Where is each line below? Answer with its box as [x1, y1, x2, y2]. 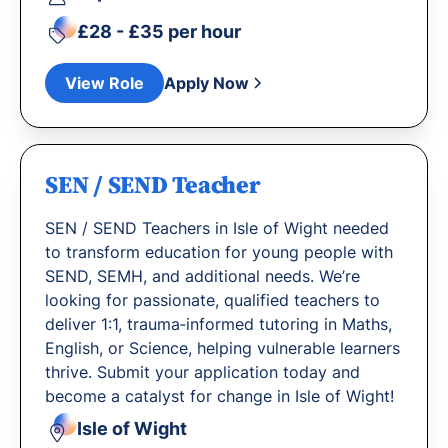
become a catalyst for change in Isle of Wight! [45, 386, 394, 406]
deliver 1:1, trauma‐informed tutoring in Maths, [45, 314, 392, 334]
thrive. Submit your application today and [45, 362, 360, 382]
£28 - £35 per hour [77, 20, 241, 42]
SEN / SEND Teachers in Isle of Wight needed [45, 218, 389, 238]
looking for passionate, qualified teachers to [45, 290, 380, 310]
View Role [65, 73, 144, 93]
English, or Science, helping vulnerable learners [45, 338, 400, 358]
